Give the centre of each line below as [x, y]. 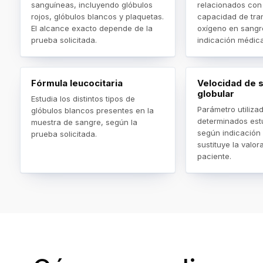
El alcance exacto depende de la [92, 28]
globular [215, 93]
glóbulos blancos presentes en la [93, 110]
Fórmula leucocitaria [77, 83]
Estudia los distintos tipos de [83, 98]
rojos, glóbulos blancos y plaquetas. [98, 16]
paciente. [214, 156]
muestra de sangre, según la [85, 122]
